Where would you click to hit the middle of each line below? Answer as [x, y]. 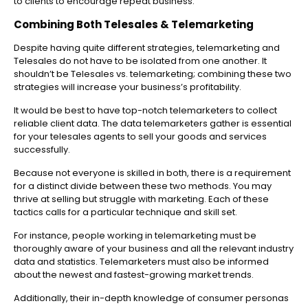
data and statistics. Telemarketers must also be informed [141, 262]
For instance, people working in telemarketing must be [135, 236]
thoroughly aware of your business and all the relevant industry [154, 249]
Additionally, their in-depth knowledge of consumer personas [151, 298]
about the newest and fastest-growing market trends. [134, 275]
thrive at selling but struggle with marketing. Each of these [141, 199]
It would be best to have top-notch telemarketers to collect [145, 111]
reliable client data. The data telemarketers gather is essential [153, 124]
